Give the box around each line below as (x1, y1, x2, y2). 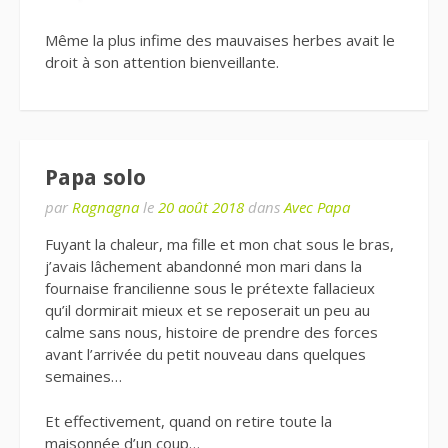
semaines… (45, 366, 122, 387)
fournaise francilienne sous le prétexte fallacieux (45, 278, 375, 299)
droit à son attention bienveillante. (45, 51, 279, 72)
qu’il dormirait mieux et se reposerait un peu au (45, 300, 370, 321)
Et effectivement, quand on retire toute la (45, 410, 332, 431)
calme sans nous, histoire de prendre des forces (45, 322, 378, 343)
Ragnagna (72, 197, 139, 218)
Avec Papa (284, 197, 350, 218)
